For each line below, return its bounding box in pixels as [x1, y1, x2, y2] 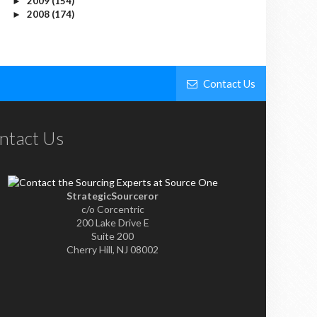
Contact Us [201, 77, 255, 90]
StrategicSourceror [67, 190, 159, 202]
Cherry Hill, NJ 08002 [67, 243, 159, 255]
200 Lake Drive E [76, 217, 149, 229]
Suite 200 [91, 230, 134, 242]
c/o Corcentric [81, 203, 144, 215]
